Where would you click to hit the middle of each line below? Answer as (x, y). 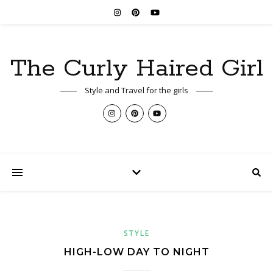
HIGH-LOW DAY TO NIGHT (136, 252)
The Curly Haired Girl (136, 69)
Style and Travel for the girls (136, 90)
